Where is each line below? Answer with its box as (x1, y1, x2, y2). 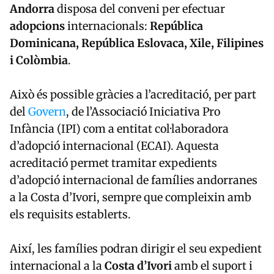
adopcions (10, 18, 65, 33)
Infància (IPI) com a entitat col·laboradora (10, 121, 229, 136)
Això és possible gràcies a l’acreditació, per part (10, 87, 256, 102)
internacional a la (10, 258, 102, 273)
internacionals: (65, 18, 147, 33)
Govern (28, 104, 66, 119)
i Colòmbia (10, 53, 68, 67)
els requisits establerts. (10, 207, 131, 221)
